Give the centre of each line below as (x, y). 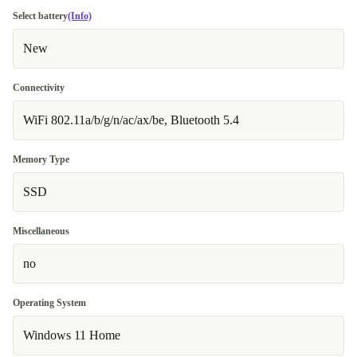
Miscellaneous (41, 231)
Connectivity (39, 88)
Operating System (49, 303)
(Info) (80, 16)
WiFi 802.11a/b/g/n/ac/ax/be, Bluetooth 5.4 (131, 120)
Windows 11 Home (72, 335)
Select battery (40, 16)
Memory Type (41, 159)
